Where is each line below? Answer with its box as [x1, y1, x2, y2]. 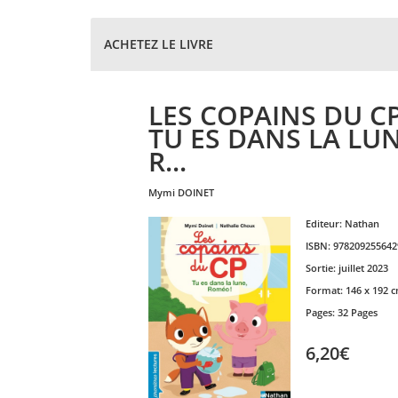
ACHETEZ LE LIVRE [104, 36, 213, 52]
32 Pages [337, 306, 378, 319]
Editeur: [305, 217, 345, 230]
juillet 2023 [338, 261, 388, 275]
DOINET [178, 186, 214, 199]
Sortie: [305, 261, 338, 275]
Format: [305, 283, 346, 297]
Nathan [344, 217, 379, 230]
